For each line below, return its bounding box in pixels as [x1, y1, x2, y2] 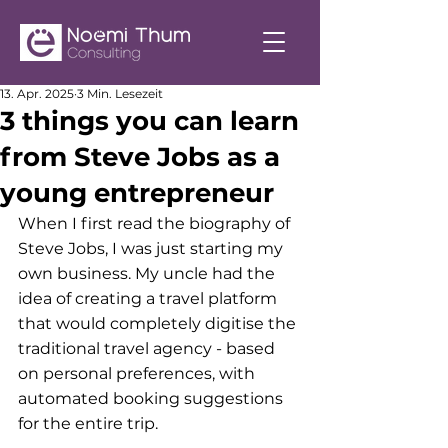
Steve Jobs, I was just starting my [18, 239, 287, 258]
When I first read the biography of [18, 214, 294, 233]
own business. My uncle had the [18, 264, 279, 283]
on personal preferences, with [18, 364, 259, 383]
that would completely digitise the [18, 314, 300, 333]
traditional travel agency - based [18, 339, 279, 358]
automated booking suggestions [18, 389, 287, 408]
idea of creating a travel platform [18, 289, 281, 308]
